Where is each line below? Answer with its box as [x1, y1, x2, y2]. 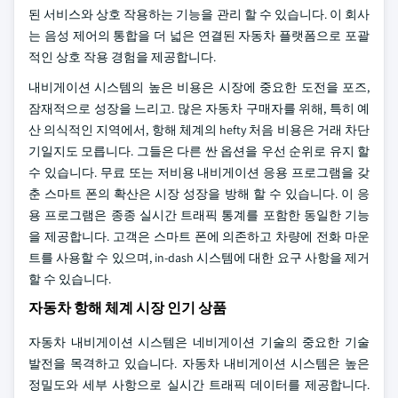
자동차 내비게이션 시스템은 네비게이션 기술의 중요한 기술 [28, 334, 370, 350]
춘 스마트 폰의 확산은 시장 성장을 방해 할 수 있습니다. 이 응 [28, 186, 370, 202]
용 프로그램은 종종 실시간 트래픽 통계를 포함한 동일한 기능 [28, 207, 370, 223]
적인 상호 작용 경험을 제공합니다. [28, 49, 216, 65]
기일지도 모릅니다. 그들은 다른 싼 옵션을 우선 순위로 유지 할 [28, 143, 370, 159]
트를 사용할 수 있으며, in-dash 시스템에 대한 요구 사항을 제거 [28, 250, 370, 266]
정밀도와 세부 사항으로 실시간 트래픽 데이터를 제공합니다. [28, 377, 370, 393]
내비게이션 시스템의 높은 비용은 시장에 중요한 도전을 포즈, [28, 79, 370, 95]
